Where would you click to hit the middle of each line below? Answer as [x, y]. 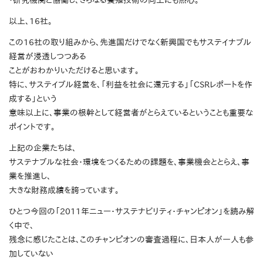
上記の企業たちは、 [43, 148]
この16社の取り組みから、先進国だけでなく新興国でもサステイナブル [130, 43]
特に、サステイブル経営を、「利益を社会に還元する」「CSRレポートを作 [131, 85]
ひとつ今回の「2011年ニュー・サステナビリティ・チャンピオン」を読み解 [131, 212]
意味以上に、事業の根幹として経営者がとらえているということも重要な [131, 113]
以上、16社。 [31, 21]
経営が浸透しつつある [48, 57]
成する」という [33, 99]
